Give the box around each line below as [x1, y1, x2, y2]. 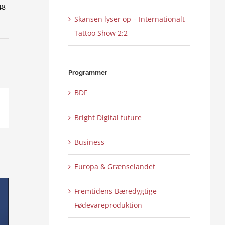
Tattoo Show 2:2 [74, 28, 128, 38]
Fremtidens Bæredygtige [74, 186, 157, 196]
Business [74, 137, 104, 147]
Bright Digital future [74, 113, 142, 123]
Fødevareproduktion [74, 200, 142, 210]
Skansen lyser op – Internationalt [74, 14, 185, 24]
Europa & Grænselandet [74, 162, 155, 172]
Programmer [68, 68, 107, 76]
